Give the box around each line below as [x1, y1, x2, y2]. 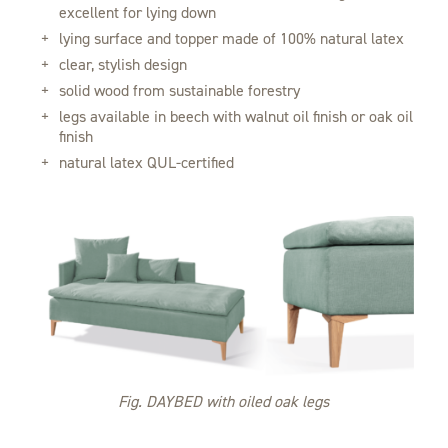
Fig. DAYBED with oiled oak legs [118, 390, 330, 412]
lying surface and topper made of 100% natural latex [58, 28, 404, 50]
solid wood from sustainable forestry [58, 80, 300, 102]
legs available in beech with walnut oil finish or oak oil [58, 106, 413, 128]
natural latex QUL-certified [58, 152, 234, 174]
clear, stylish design [58, 54, 187, 76]
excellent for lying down [58, 2, 216, 24]
